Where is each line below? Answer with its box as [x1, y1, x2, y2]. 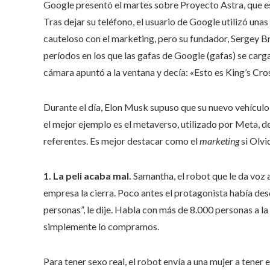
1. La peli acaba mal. [43, 170, 131, 182]
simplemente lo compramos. [43, 221, 159, 233]
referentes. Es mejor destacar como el [43, 135, 199, 147]
